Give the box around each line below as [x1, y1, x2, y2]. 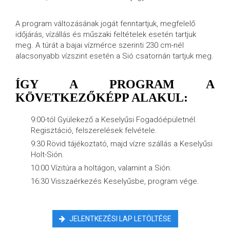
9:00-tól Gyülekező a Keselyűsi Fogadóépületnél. [31, 115, 197, 124]
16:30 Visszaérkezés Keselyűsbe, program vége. [31, 177, 199, 186]
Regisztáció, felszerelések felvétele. [31, 126, 157, 135]
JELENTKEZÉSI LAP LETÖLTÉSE [69, 215, 171, 223]
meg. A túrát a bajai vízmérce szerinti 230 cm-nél [15, 41, 184, 50]
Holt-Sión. [31, 150, 64, 159]
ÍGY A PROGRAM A [15, 78, 215, 91]
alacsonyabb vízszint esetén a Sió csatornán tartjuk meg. [15, 51, 214, 61]
